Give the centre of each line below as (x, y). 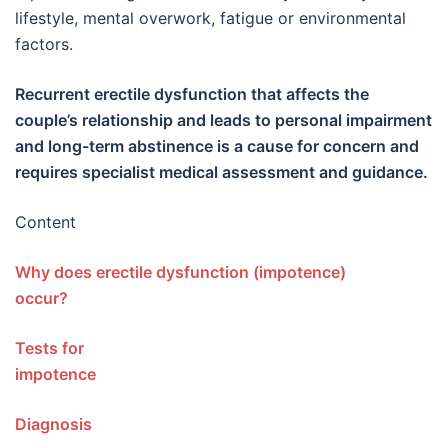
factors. (44, 44)
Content (45, 222)
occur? (137, 298)
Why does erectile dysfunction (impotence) (180, 272)
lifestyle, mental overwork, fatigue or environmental (210, 18)
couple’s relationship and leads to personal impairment (223, 120)
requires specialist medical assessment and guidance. (221, 172)
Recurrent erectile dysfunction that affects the (192, 94)
